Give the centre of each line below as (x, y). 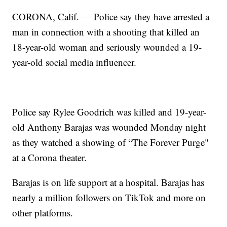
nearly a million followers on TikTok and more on (109, 198)
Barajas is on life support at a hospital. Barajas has (108, 182)
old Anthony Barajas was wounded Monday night (109, 127)
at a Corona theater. (50, 158)
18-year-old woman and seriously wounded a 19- (107, 47)
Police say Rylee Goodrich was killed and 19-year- (109, 112)
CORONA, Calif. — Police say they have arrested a (111, 17)
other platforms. (43, 213)
